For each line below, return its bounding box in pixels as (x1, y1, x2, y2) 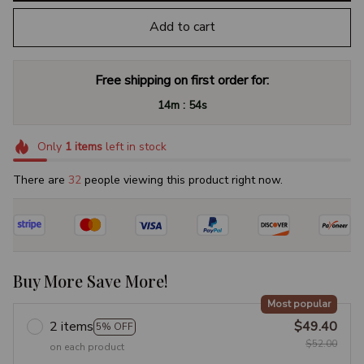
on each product (50, 340, 124, 354)
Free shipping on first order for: (95, 71, 269, 89)
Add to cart (149, 18, 215, 37)
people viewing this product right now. (81, 172, 283, 188)
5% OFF (96, 319, 133, 333)
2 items (50, 318, 93, 336)
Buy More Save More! (13, 270, 168, 292)
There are (13, 172, 68, 188)
